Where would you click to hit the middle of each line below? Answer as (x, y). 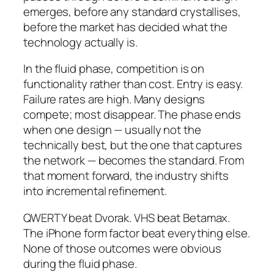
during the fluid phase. (80, 263)
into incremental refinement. (95, 191)
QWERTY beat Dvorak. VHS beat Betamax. (127, 217)
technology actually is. (80, 42)
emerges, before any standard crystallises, (132, 11)
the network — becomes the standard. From (134, 161)
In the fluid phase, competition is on (114, 69)
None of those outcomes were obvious (122, 248)
